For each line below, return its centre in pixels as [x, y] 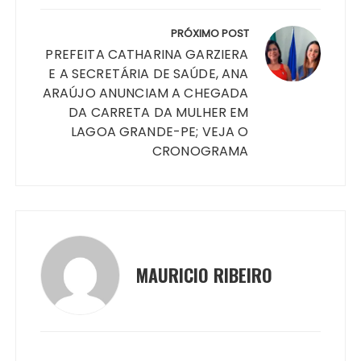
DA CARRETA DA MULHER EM [159, 112]
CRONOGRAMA [201, 151]
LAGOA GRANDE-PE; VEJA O [160, 131]
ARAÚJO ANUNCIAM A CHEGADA [145, 93]
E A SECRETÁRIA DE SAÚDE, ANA [149, 73]
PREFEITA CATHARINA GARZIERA [147, 54]
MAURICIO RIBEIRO [205, 275]
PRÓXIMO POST [210, 33]
